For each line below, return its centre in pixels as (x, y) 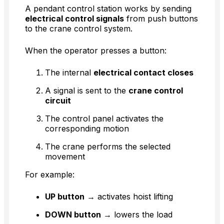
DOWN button (73, 215)
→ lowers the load (137, 215)
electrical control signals (74, 19)
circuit (58, 101)
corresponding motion (87, 129)
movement (65, 157)
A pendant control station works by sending (108, 9)
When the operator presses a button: (96, 51)
